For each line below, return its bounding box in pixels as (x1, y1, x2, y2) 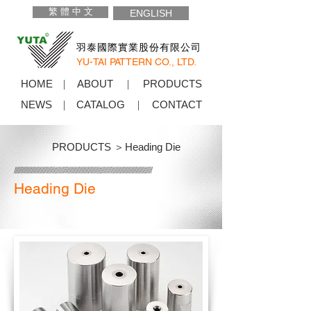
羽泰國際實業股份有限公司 (76, 42, 201, 53)
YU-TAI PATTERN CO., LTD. (76, 56, 196, 67)
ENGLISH (130, 8, 172, 19)
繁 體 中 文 (48, 7, 93, 17)
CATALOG (76, 99, 125, 110)
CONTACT (152, 99, 202, 110)
